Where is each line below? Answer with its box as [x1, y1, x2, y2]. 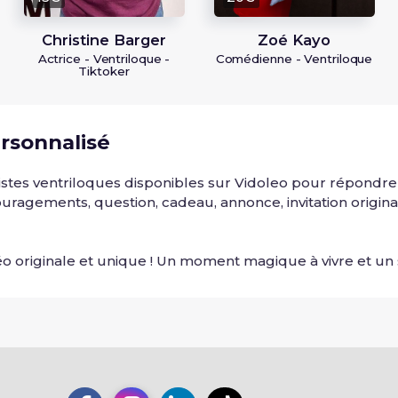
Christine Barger [42, 30, 166, 49]
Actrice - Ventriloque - [37, 51, 171, 66]
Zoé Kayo [258, 30, 330, 49]
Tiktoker [78, 63, 130, 78]
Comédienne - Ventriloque [215, 51, 373, 66]
